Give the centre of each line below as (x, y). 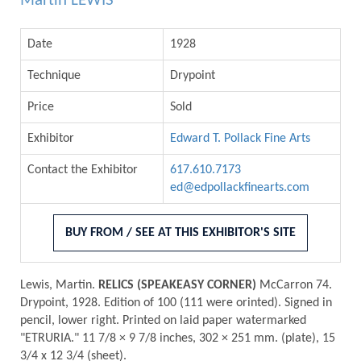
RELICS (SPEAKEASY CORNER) (177, 286)
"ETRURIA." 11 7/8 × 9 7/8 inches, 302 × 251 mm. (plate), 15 (178, 339)
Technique (54, 75)
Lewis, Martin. (59, 286)
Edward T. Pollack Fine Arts (240, 138)
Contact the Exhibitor (83, 170)
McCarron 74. (294, 286)
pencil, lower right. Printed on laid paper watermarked (163, 321)
